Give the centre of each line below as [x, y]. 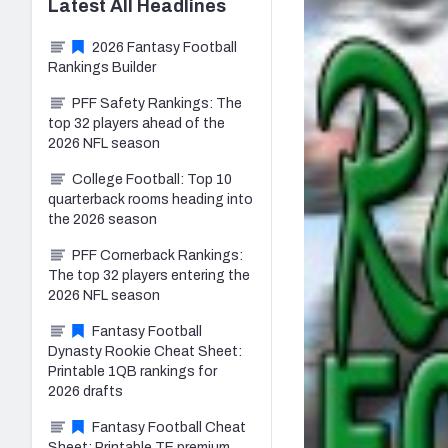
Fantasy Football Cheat [169, 427]
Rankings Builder [102, 67]
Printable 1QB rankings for [132, 371]
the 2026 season [102, 219]
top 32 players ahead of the [136, 123]
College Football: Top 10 [152, 179]
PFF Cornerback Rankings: [157, 255]
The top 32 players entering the [149, 275]
